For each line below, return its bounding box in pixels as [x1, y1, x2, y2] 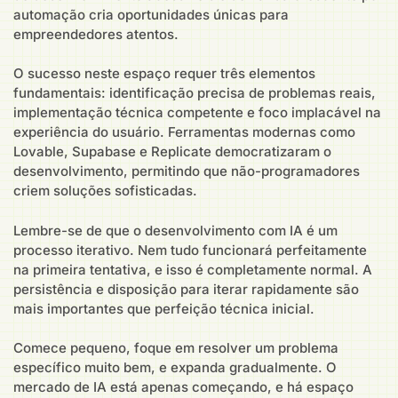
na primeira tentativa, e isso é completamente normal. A [13, 260, 372, 278]
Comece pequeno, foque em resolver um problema [13, 339, 338, 357]
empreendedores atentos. [13, 25, 179, 43]
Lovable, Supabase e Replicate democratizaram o [13, 143, 331, 161]
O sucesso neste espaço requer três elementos [13, 65, 315, 83]
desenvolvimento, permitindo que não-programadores [13, 163, 360, 180]
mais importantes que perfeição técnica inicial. [13, 299, 314, 317]
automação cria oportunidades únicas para [13, 5, 289, 23]
